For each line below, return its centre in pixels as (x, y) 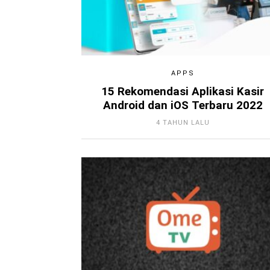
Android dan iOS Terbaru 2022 (183, 105)
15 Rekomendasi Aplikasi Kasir (183, 91)
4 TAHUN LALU (183, 122)
